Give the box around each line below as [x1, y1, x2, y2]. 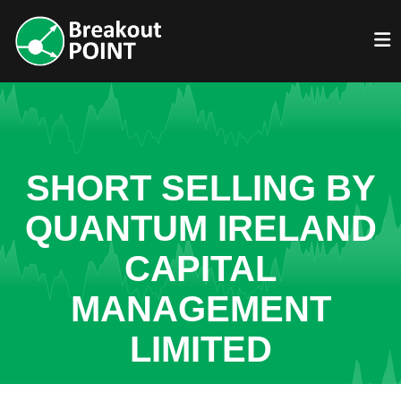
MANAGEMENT [70, 289, 331, 328]
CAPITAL [124, 249, 277, 288]
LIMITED [129, 329, 272, 369]
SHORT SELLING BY [25, 168, 376, 208]
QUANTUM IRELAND [24, 209, 377, 248]
